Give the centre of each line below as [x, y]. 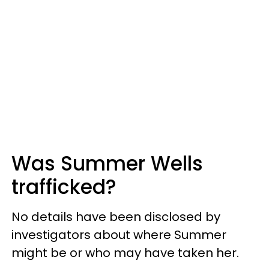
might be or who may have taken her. [127, 252]
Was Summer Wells [107, 163]
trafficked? [67, 187]
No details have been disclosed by [116, 216]
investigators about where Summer [119, 234]
